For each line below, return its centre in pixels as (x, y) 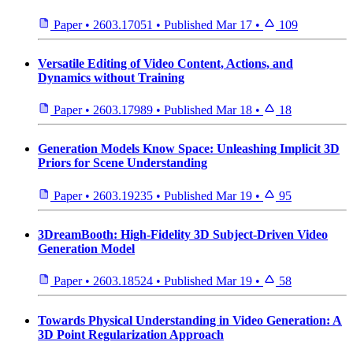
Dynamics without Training (111, 77)
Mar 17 (234, 24)
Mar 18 (234, 110)
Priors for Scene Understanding (123, 163)
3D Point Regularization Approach (131, 334)
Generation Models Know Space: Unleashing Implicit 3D (189, 149)
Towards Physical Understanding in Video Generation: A (190, 320)
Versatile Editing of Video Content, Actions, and (165, 63)
